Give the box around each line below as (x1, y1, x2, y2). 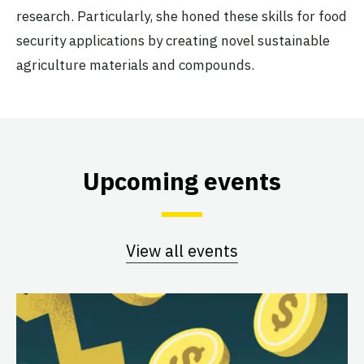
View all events (126, 240, 238, 262)
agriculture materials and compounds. (16, 55, 254, 74)
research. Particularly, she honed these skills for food (16, 6, 347, 25)
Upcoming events (83, 165, 281, 197)
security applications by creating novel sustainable (16, 31, 330, 50)
